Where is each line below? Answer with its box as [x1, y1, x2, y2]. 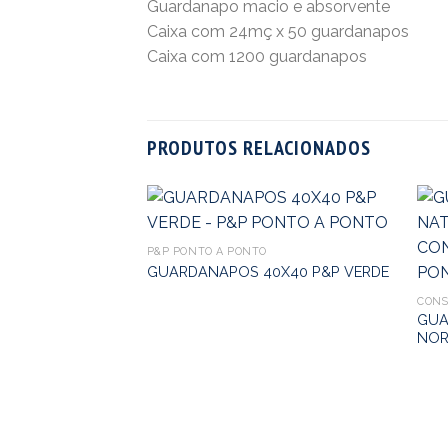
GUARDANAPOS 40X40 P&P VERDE [146, 262, 389, 280]
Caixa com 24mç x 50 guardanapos [147, 22, 409, 42]
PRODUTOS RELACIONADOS [147, 135, 371, 162]
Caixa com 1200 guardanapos [147, 47, 367, 67]
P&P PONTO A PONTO [146, 245, 267, 259]
